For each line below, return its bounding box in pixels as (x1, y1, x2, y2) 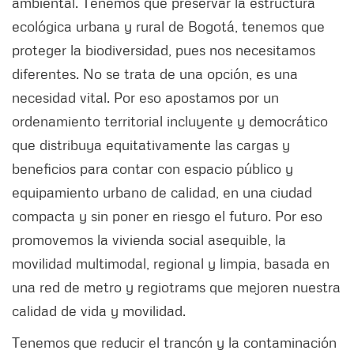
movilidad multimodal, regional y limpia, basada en (12, 254, 330, 272)
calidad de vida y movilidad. (12, 301, 186, 319)
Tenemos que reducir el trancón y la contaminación (12, 333, 337, 351)
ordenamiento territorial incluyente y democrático (12, 111, 328, 130)
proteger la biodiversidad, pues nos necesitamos (12, 40, 315, 58)
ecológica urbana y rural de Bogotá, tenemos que (12, 17, 325, 35)
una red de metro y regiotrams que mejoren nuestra (12, 277, 341, 296)
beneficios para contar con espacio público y (12, 159, 293, 177)
